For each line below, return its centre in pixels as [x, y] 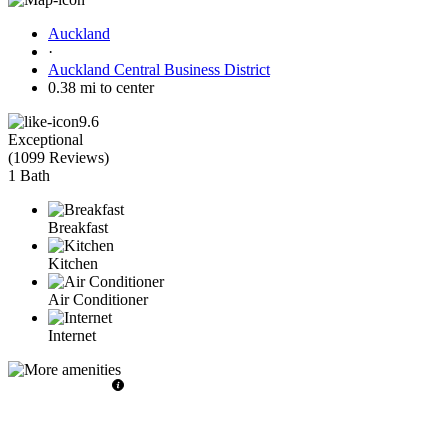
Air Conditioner [98, 299]
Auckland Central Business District [159, 69]
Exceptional [45, 139]
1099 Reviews [58, 157]
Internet [72, 335]
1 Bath [29, 175]
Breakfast [78, 227]
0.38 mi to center [101, 87]
